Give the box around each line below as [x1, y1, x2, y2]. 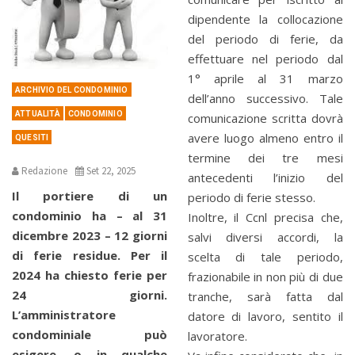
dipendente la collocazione [187, 11, 343, 28]
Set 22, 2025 [86, 163, 136, 177]
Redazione [21, 163, 67, 177]
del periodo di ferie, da [187, 31, 343, 48]
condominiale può [12, 326, 167, 342]
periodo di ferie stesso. [187, 189, 315, 206]
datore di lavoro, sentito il [187, 308, 343, 325]
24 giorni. [12, 286, 167, 303]
